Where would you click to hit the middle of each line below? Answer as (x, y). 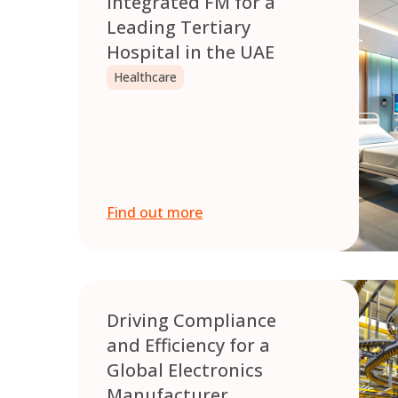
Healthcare (145, 77)
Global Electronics (185, 370)
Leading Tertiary (179, 28)
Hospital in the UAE (191, 52)
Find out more (155, 213)
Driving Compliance (191, 321)
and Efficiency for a (188, 346)
